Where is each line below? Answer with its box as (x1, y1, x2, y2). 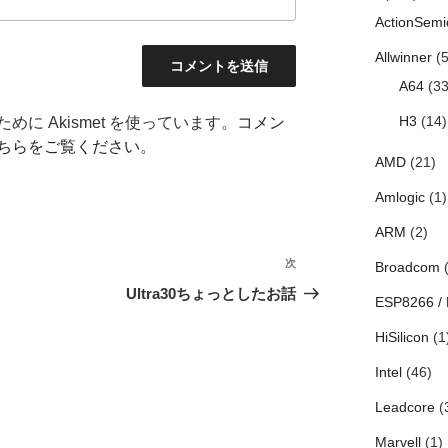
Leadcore (374, 399, 435, 416)
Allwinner (374, 49, 432, 66)
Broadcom (374, 259, 440, 276)
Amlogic (374, 189, 425, 206)
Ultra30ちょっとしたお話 (126, 285, 297, 303)
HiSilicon (374, 329, 429, 346)
